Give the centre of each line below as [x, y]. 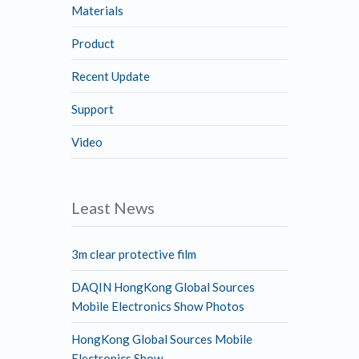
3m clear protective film [134, 254]
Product [93, 43]
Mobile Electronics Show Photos [158, 306]
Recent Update [111, 76]
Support [93, 109]
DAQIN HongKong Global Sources [163, 287]
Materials [97, 10]
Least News [113, 208]
